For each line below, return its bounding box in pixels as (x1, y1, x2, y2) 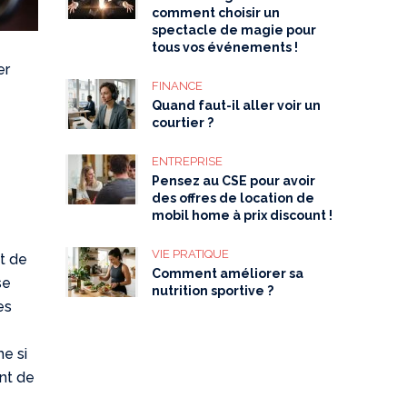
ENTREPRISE (152, 154, 223, 168)
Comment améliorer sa (152, 266, 304, 281)
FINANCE (152, 79, 203, 93)
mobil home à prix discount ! (152, 208, 333, 223)
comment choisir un (152, 5, 281, 20)
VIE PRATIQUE (152, 247, 230, 261)
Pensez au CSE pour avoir (152, 174, 316, 188)
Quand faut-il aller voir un (152, 98, 322, 113)
